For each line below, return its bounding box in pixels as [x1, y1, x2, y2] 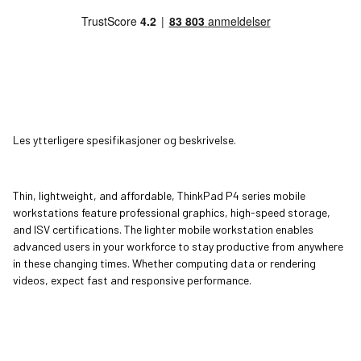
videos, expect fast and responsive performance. [13, 273, 251, 288]
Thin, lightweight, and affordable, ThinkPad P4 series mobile [13, 189, 305, 203]
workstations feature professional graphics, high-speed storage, [13, 205, 330, 220]
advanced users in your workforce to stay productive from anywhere [13, 239, 343, 254]
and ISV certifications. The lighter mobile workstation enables [13, 222, 313, 237]
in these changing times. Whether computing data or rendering [13, 256, 316, 271]
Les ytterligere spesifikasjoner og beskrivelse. [13, 133, 236, 147]
